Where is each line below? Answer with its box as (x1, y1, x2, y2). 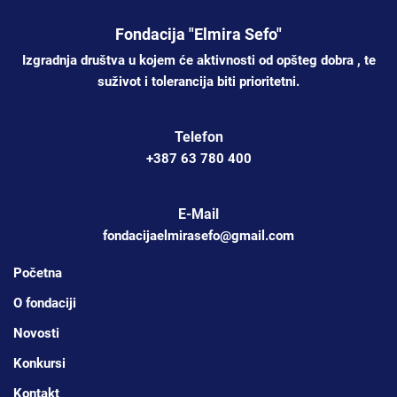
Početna (13, 265, 62, 281)
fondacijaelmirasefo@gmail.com (103, 228, 294, 244)
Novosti (13, 325, 59, 341)
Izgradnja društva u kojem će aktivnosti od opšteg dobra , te (21, 52, 376, 68)
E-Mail (178, 206, 219, 222)
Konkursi (13, 355, 66, 371)
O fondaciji (13, 295, 76, 311)
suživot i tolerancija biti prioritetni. (97, 74, 300, 90)
